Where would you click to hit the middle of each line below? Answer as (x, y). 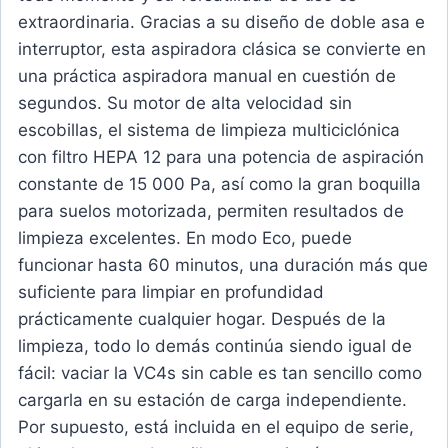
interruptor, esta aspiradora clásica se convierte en (222, 49)
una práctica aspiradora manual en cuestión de (207, 76)
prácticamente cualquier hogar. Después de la (202, 319)
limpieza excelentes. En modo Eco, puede (185, 238)
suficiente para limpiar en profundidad (171, 292)
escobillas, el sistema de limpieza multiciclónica (209, 130)
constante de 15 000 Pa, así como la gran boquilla (219, 184)
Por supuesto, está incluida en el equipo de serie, (216, 427)
